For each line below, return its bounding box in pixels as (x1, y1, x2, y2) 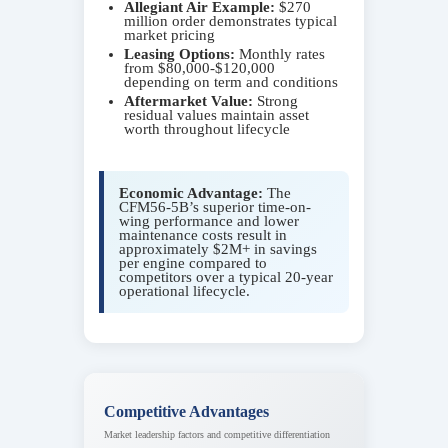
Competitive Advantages (104, 402, 269, 420)
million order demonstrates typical (124, 12, 337, 29)
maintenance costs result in (119, 226, 287, 243)
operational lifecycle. (119, 282, 250, 299)
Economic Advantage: (119, 184, 263, 201)
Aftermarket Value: (124, 92, 253, 109)
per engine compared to (119, 254, 267, 271)
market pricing (124, 26, 215, 43)
